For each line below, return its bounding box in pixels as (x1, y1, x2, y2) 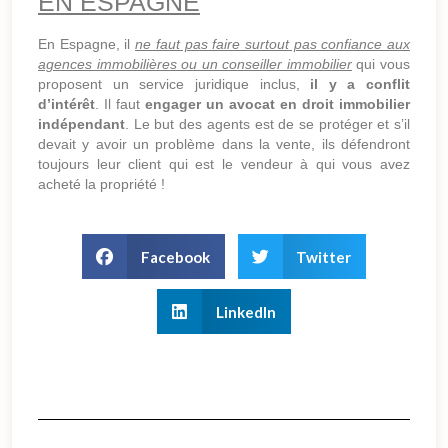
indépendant (38, 116, 125, 133)
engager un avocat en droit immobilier (145, 96, 410, 113)
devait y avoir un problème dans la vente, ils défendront (38, 136, 410, 153)
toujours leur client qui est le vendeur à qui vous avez (38, 156, 410, 173)
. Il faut (95, 96, 145, 113)
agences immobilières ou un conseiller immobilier (38, 56, 352, 73)
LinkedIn (215, 302, 276, 321)
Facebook (140, 247, 210, 266)
